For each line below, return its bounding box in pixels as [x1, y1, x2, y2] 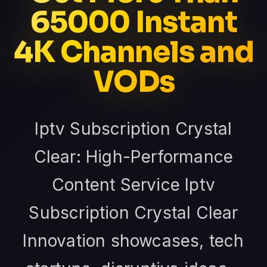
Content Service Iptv [52, 175, 215, 195]
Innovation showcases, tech [23, 231, 244, 252]
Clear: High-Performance [33, 147, 234, 167]
